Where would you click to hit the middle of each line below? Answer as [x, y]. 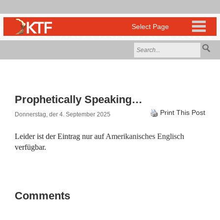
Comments [42, 196]
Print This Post [183, 112]
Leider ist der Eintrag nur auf [60, 136]
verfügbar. [30, 147]
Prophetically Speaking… [79, 99]
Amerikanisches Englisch [145, 136]
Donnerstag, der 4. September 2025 [63, 114]
